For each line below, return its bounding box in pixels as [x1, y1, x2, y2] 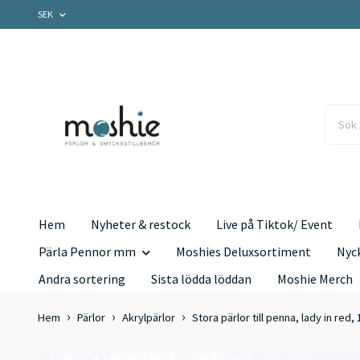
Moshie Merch [277, 271, 353, 288]
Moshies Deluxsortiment [176, 243, 311, 260]
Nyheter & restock [91, 216, 190, 233]
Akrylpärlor [122, 310, 175, 325]
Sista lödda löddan [151, 271, 252, 288]
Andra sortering [39, 271, 125, 288]
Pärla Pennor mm [39, 243, 136, 260]
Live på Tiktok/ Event [216, 216, 333, 233]
